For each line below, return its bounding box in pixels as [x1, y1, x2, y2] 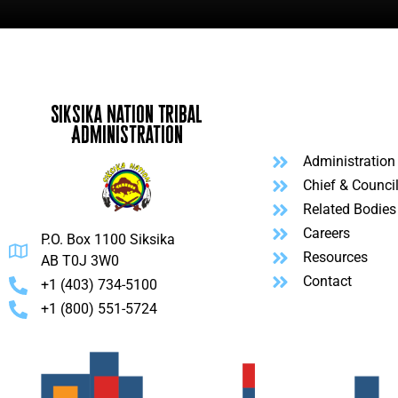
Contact [303, 273, 353, 291]
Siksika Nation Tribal [51, 101, 203, 127]
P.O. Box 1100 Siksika [41, 231, 176, 249]
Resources [303, 249, 369, 267]
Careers [303, 225, 351, 243]
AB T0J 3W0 [41, 252, 120, 270]
